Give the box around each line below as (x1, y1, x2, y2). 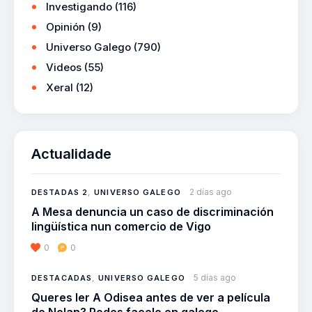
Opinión (46, 20, 85, 34)
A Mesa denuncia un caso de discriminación (31, 205, 274, 219)
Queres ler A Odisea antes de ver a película (31, 290, 270, 305)
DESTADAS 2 (31, 187, 88, 198)
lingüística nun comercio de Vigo (31, 219, 211, 234)
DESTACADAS (31, 273, 92, 283)
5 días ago (193, 272, 236, 283)
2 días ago (189, 187, 232, 198)
